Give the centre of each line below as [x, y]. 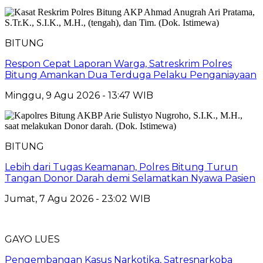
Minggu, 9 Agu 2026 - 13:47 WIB [79, 95]
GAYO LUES [32, 239]
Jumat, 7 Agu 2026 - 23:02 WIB [77, 198]
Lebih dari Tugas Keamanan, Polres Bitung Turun [121, 167]
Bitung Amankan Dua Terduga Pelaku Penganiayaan [131, 75]
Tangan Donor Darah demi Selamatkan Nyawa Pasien [130, 178]
